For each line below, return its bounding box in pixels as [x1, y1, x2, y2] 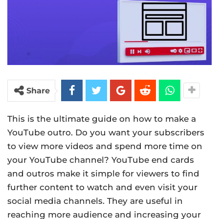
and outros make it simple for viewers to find [7, 169, 199, 179]
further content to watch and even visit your [7, 182, 197, 193]
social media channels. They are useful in [7, 196, 183, 206]
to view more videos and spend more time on [7, 141, 202, 152]
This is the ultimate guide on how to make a [7, 114, 196, 124]
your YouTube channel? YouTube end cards [7, 155, 194, 165]
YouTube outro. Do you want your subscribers [7, 128, 204, 138]
